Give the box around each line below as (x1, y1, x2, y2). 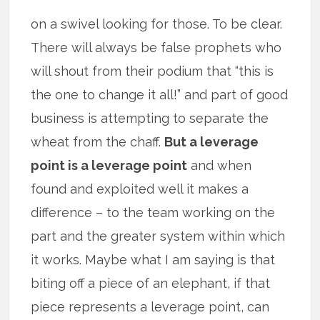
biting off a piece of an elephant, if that (31, 275, 271, 291)
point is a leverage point (31, 157, 188, 173)
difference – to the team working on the (31, 204, 276, 220)
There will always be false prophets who (31, 39, 282, 55)
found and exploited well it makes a (31, 181, 249, 196)
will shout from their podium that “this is (31, 63, 274, 79)
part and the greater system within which (31, 228, 286, 244)
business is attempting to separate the (31, 110, 269, 126)
